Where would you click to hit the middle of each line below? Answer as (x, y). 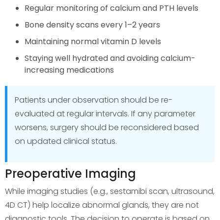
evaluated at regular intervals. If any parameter (105, 113)
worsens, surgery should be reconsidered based (107, 127)
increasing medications (69, 70)
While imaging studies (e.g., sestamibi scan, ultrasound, (110, 191)
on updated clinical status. (66, 141)
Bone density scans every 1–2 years (92, 25)
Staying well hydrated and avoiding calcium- (110, 58)
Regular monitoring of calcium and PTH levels (111, 8)
